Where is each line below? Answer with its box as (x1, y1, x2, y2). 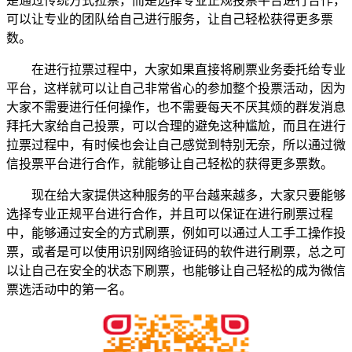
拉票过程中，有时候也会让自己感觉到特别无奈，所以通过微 (6, 137, 346, 152)
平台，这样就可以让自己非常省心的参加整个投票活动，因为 (6, 81, 346, 95)
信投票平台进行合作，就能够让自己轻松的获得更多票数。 (6, 156, 333, 170)
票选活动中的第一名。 (6, 282, 132, 296)
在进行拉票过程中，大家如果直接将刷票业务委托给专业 (6, 62, 346, 76)
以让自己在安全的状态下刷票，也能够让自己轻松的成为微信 (6, 263, 346, 277)
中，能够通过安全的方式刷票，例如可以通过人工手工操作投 (6, 225, 346, 240)
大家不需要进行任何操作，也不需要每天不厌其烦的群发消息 (6, 100, 346, 114)
